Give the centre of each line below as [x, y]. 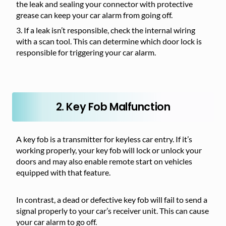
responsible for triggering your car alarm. [86, 52]
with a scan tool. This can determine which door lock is [109, 41]
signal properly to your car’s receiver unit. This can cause [112, 211]
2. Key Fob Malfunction [113, 107]
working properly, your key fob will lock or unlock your [109, 150]
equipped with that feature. [63, 172]
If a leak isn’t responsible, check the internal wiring [109, 30]
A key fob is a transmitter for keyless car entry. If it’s [104, 139]
